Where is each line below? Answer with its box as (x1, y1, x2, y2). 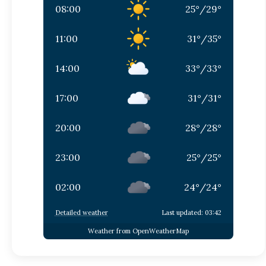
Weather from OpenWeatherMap (87, 227, 189, 236)
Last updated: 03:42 (161, 208, 221, 217)
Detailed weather (55, 208, 108, 217)
